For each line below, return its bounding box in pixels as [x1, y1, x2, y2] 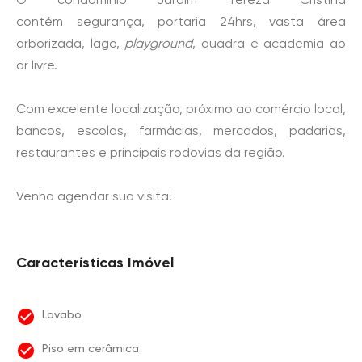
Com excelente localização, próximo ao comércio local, [16, 101, 346, 116]
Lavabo [42, 308, 82, 321]
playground [124, 36, 193, 51]
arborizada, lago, [16, 36, 125, 51]
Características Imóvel [16, 254, 174, 271]
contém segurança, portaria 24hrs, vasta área [16, 14, 346, 29]
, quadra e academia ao [192, 36, 347, 51]
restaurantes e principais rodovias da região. [16, 145, 285, 160]
